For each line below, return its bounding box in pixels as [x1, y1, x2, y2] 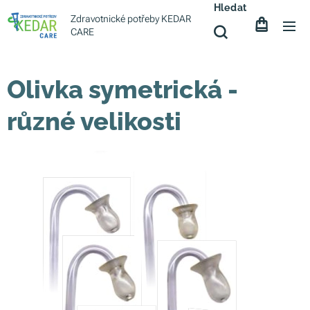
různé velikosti [7, 107, 181, 136]
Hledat [213, 2, 247, 13]
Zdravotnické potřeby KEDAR [71, 12, 191, 24]
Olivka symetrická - [7, 75, 238, 104]
